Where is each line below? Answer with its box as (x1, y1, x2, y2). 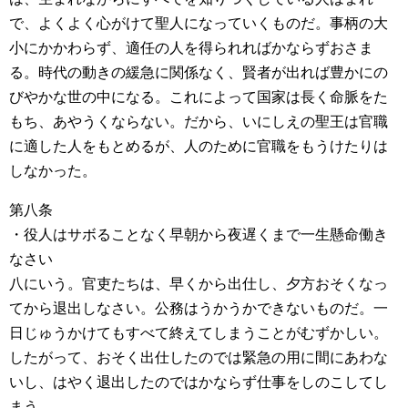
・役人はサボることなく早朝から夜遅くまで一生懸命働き (9, 227, 388, 242)
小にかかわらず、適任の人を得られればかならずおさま (9, 40, 373, 56)
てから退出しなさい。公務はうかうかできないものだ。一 (9, 301, 388, 316)
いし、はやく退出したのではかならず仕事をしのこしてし (9, 374, 388, 390)
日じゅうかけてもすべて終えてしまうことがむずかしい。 (9, 325, 388, 341)
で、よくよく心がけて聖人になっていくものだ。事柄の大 (9, 15, 388, 31)
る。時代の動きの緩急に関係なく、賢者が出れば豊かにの (9, 65, 388, 80)
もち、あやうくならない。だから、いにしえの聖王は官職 (9, 114, 388, 129)
